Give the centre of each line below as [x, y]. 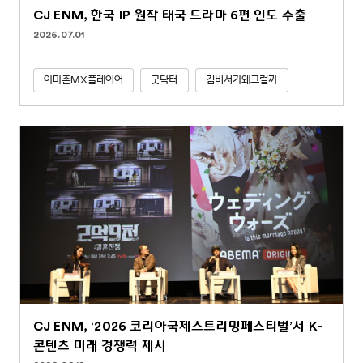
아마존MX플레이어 [84, 81]
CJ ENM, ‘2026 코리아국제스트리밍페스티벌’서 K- [178, 327]
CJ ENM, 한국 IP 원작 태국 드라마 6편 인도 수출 [170, 16]
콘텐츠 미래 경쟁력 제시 [100, 346]
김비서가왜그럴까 [241, 81]
